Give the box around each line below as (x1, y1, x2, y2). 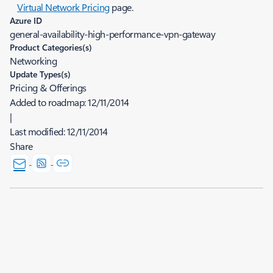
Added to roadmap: (10, 96, 88, 108)
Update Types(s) (10, 68, 71, 80)
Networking (10, 54, 57, 67)
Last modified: (10, 125, 67, 138)
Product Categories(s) (10, 41, 92, 53)
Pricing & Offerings (10, 81, 87, 94)
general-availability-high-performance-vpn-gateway (10, 27, 216, 40)
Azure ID (10, 15, 42, 26)
